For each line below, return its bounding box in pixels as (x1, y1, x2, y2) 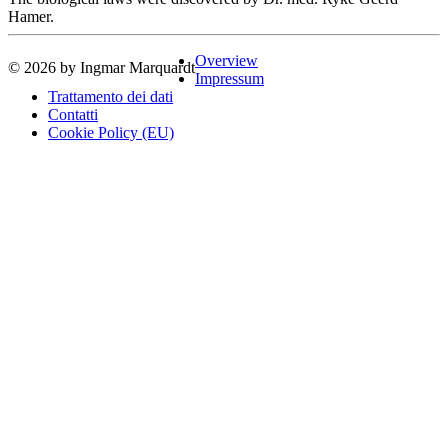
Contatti (48, 105, 98, 123)
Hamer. (8, 7, 54, 25)
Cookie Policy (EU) (48, 123, 174, 141)
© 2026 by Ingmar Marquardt (8, 58, 195, 76)
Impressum (195, 69, 264, 87)
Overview (195, 51, 258, 69)
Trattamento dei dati (48, 87, 173, 105)
